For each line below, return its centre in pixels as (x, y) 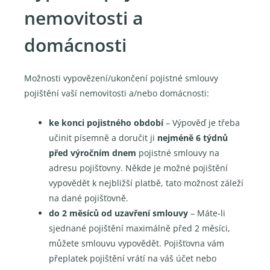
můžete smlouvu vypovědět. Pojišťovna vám (137, 243)
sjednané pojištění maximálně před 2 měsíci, (140, 228)
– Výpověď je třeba (202, 122)
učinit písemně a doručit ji (103, 137)
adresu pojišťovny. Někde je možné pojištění (139, 168)
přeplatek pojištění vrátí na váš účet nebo (133, 258)
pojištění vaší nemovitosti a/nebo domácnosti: (117, 93)
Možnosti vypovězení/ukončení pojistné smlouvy (121, 78)
